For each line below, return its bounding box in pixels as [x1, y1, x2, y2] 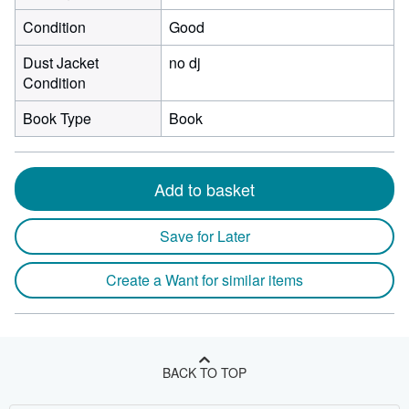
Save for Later [159, 225, 250, 246]
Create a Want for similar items [106, 269, 303, 290]
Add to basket [154, 177, 255, 201]
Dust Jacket [23, 52, 99, 73]
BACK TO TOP [163, 363, 246, 382]
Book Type [23, 108, 91, 129]
